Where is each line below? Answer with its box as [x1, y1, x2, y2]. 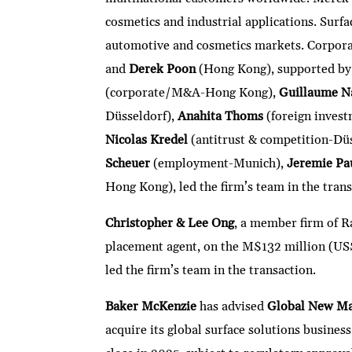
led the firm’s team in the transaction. [105, 262, 317, 279]
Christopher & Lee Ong [105, 215, 235, 232]
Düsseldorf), [105, 108, 178, 125]
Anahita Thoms [178, 108, 264, 125]
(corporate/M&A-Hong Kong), [105, 85, 280, 101]
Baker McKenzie [105, 299, 197, 315]
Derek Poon [129, 61, 196, 78]
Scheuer [105, 156, 151, 172]
